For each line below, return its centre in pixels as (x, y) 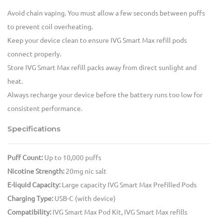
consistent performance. (45, 109)
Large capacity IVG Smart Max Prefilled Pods (128, 185)
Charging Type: (30, 199)
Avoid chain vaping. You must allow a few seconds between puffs (106, 13)
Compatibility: (29, 212)
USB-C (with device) (84, 199)
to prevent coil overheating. (50, 27)
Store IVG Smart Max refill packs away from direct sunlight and (102, 68)
